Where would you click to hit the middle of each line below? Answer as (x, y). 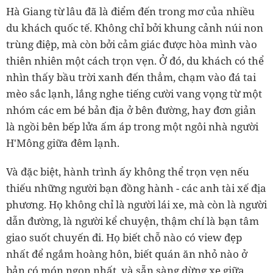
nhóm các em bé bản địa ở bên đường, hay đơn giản (131, 110)
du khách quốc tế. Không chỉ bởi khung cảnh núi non (135, 27)
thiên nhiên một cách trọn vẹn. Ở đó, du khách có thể (135, 60)
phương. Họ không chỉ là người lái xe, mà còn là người (136, 204)
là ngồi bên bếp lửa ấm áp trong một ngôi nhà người (132, 126)
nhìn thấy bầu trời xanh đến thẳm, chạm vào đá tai (131, 77)
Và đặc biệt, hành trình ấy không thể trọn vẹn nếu (128, 171)
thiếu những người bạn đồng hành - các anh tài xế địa (136, 188)
